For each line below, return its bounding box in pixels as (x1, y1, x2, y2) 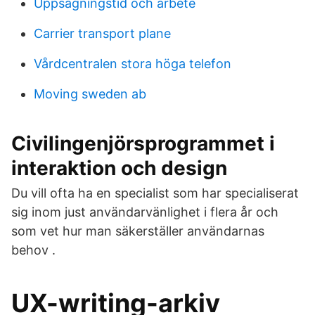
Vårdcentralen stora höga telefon (34, 56, 231, 71)
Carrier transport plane (34, 26, 171, 41)
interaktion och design (11, 156, 227, 180)
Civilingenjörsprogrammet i (11, 131, 275, 155)
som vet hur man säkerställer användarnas (11, 224, 264, 238)
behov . (11, 243, 56, 257)
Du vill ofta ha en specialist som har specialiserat (11, 186, 299, 200)
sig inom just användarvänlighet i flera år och (11, 205, 278, 219)
